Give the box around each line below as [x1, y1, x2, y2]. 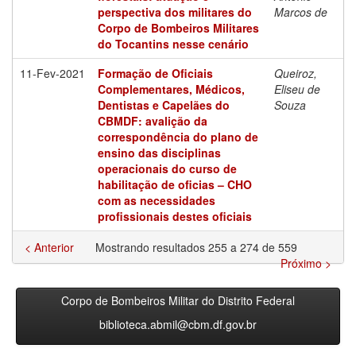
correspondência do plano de [98, 128, 258, 145]
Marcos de [274, 3, 327, 20]
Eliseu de [274, 80, 320, 97]
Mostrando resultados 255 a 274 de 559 [95, 238, 300, 255]
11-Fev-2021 [20, 64, 85, 81]
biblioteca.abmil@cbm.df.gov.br [99, 315, 257, 332]
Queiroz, [274, 64, 317, 81]
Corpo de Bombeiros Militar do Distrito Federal [61, 292, 295, 308]
